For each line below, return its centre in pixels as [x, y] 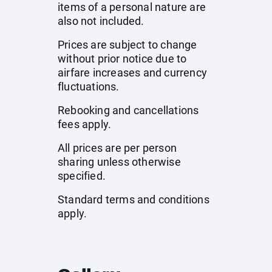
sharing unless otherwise [119, 162]
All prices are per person [117, 148]
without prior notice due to [122, 59]
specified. [82, 176]
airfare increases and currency [132, 73]
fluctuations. [89, 87]
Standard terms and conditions [134, 199]
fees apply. [85, 124]
